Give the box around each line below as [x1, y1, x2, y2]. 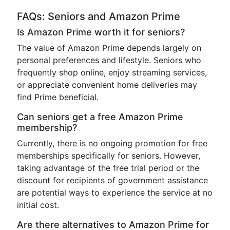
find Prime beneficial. [17, 92, 99, 102]
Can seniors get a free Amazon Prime [17, 111, 183, 122]
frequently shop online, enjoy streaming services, [17, 67, 207, 78]
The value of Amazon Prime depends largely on [17, 43, 201, 53]
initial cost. [17, 200, 59, 210]
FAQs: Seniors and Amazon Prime [17, 10, 180, 23]
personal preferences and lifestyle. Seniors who [17, 55, 201, 65]
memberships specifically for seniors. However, [17, 150, 200, 161]
